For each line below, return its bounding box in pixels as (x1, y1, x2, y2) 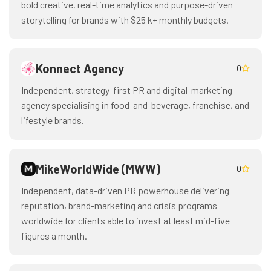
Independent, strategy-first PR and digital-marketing (21, 84, 232, 96)
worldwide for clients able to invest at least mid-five (21, 215, 230, 226)
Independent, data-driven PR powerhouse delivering (21, 184, 229, 196)
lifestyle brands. (21, 114, 84, 126)
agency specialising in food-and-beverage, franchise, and (21, 99, 249, 111)
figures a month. (21, 230, 87, 241)
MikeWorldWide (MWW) (36, 162, 160, 176)
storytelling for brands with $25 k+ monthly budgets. (21, 14, 229, 25)
